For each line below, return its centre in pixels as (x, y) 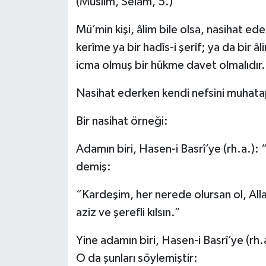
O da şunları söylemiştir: (137, 258)
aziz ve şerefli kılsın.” (128, 212)
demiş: (93, 167)
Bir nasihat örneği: (122, 121)
